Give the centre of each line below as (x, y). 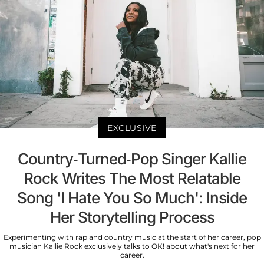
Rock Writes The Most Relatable (132, 178)
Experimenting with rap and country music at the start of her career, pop (132, 237)
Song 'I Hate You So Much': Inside (132, 197)
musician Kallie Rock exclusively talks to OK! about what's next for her (132, 246)
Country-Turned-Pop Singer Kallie (132, 159)
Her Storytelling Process (132, 217)
